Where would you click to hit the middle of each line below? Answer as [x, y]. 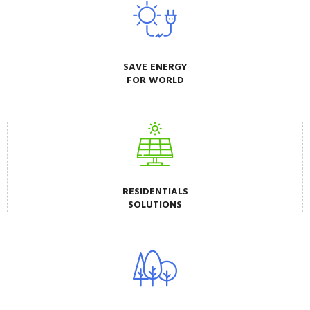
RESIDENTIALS [155, 192]
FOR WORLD [155, 81]
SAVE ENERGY [155, 68]
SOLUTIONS [155, 206]
